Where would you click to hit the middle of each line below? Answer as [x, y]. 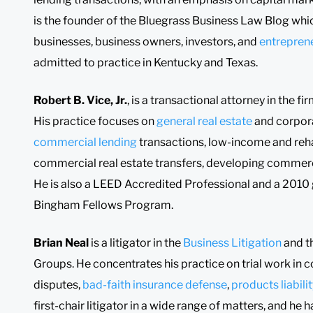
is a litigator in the [136, 242]
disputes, [58, 284]
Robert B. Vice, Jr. [80, 100]
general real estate [204, 121]
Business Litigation [232, 242]
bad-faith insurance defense [155, 284]
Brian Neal [61, 242]
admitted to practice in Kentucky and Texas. [146, 62]
